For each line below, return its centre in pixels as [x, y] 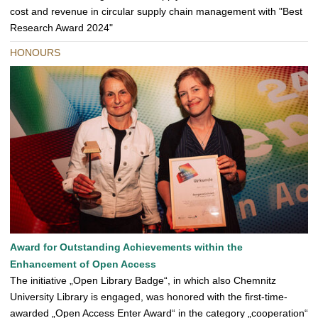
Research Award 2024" [61, 28]
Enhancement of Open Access [83, 264]
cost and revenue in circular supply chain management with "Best [156, 12]
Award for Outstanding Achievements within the [126, 247]
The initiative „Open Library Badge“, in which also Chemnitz [143, 281]
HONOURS [35, 53]
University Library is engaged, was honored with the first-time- [149, 297]
